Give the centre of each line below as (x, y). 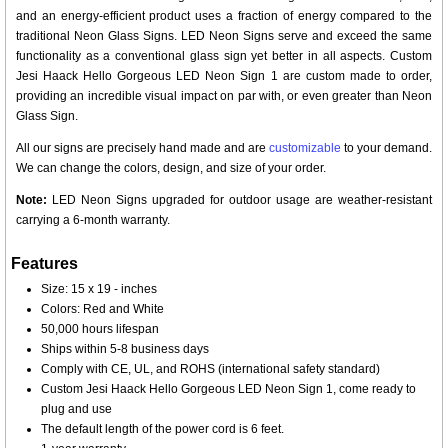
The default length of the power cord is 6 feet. (162, 429)
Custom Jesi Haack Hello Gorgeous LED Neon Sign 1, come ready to (228, 389)
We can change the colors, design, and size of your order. (171, 168)
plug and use (76, 409)
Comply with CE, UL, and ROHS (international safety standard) (210, 369)
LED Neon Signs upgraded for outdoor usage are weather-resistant (239, 200)
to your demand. (386, 148)
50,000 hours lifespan (100, 329)
